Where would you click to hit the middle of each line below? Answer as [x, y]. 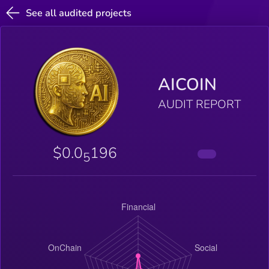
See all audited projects [79, 13]
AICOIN [187, 85]
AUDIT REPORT [199, 105]
